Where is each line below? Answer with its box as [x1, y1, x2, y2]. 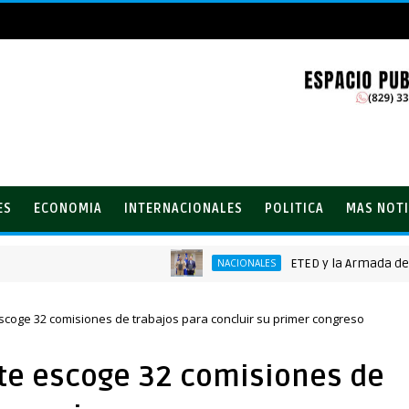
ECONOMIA [34, 201, 102, 216]
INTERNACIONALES [124, 201, 243, 216]
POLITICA [265, 201, 324, 216]
